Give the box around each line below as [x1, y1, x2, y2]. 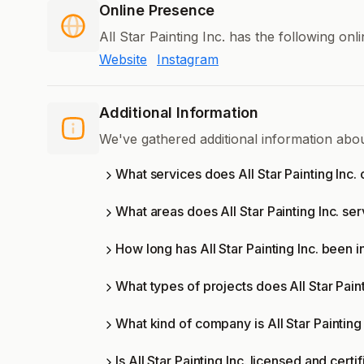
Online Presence [99, 2, 215, 19]
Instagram [157, 51, 219, 68]
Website [99, 51, 147, 68]
